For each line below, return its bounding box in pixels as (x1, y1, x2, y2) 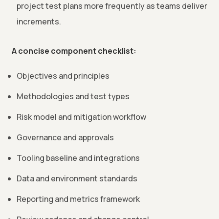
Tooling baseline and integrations (17, 153, 140, 164)
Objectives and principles (17, 70, 109, 82)
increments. (17, 16, 61, 27)
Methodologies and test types (17, 91, 130, 102)
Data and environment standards (17, 173, 137, 184)
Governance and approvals (17, 132, 114, 143)
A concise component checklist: (12, 45, 136, 57)
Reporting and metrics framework (17, 194, 140, 205)
